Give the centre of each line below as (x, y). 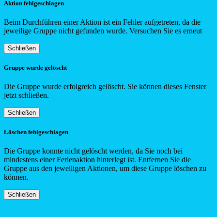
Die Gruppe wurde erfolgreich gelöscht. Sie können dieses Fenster (105, 87)
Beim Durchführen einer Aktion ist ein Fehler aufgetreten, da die (102, 22)
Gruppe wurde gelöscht (35, 67)
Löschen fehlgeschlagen (36, 132)
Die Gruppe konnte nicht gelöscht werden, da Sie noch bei (93, 151)
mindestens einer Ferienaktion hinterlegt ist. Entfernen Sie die (97, 160)
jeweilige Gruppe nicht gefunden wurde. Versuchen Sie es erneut (103, 31)
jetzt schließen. (26, 95)
